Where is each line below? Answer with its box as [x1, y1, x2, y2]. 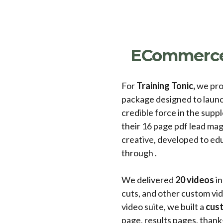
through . [121, 147, 157, 158]
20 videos [175, 174, 214, 185]
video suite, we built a [121, 201, 206, 212]
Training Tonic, [135, 80, 195, 91]
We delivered [121, 174, 175, 185]
